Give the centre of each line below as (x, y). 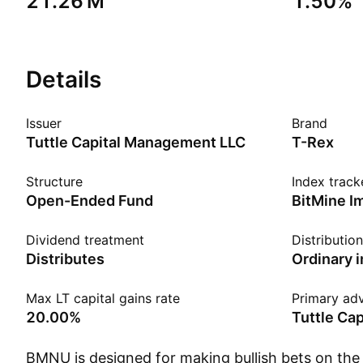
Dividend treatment (85, 240)
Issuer (44, 123)
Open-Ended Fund (90, 201)
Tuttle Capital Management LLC (136, 142)
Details (64, 79)
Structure (54, 181)
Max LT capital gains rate (103, 298)
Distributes (65, 259)
